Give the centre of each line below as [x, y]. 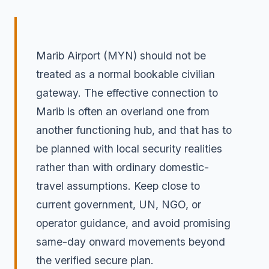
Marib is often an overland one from [123, 112]
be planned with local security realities [129, 149]
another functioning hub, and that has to [134, 130]
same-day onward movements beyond [131, 242]
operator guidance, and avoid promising [133, 223]
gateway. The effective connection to [127, 93]
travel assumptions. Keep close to [118, 186]
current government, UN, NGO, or [119, 205]
